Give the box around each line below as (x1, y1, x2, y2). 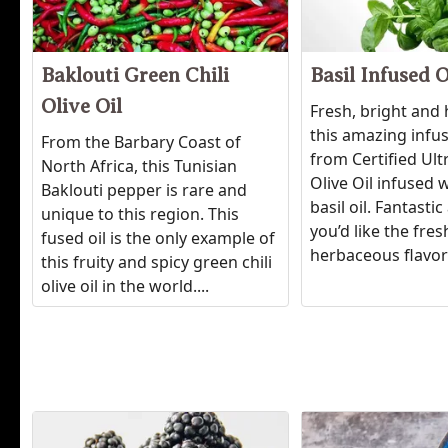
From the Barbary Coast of (41, 131, 241, 154)
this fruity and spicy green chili (41, 251, 272, 274)
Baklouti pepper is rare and (41, 179, 247, 202)
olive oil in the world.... (41, 275, 209, 298)
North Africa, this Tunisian (41, 155, 237, 178)
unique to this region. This (41, 203, 239, 226)
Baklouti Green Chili (41, 63, 229, 88)
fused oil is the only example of (41, 227, 275, 250)
